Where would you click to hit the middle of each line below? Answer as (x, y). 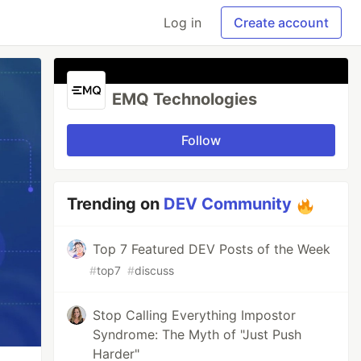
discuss (155, 270)
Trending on (116, 204)
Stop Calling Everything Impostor (195, 315)
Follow (201, 140)
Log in (183, 23)
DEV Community (228, 204)
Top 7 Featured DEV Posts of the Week (212, 249)
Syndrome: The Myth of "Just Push (197, 334)
